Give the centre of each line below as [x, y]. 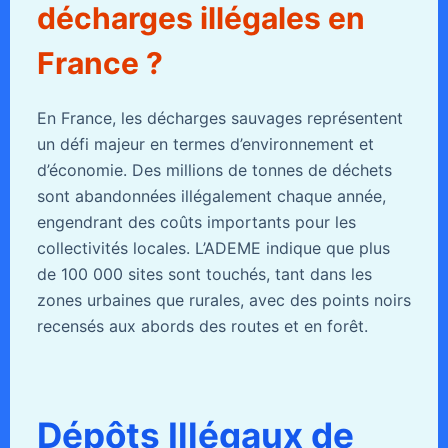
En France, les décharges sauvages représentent [219, 117]
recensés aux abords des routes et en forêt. [202, 325]
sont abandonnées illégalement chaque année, [211, 195]
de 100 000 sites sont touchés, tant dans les [204, 273]
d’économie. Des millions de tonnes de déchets [214, 169]
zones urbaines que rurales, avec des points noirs [223, 299]
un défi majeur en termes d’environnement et [205, 143]
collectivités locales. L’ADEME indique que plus [213, 247]
